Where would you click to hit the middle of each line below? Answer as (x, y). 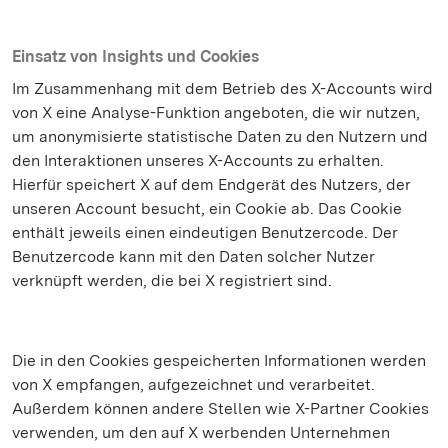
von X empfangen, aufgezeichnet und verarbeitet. (193, 384)
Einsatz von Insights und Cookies (135, 56)
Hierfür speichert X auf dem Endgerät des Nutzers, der (211, 184)
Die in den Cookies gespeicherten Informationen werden (219, 360)
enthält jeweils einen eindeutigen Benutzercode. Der (205, 232)
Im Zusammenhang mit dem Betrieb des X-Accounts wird (222, 88)
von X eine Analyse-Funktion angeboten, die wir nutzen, (216, 112)
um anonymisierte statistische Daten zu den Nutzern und (220, 136)
